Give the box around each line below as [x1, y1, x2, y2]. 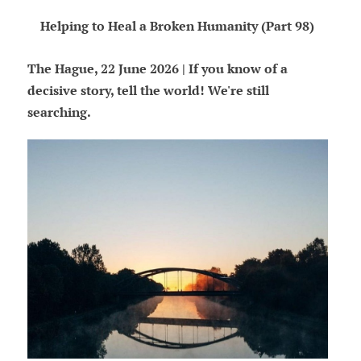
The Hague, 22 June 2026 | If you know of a [27, 60, 288, 77]
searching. [27, 104, 91, 121]
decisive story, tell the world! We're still [27, 82, 269, 99]
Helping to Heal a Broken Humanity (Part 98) [40, 18, 315, 35]
